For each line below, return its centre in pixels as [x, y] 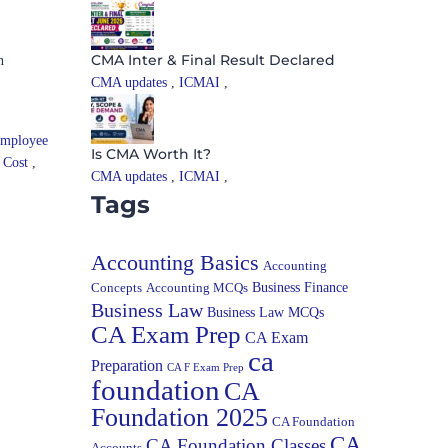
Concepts [116, 287]
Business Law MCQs [265, 312]
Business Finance [300, 287]
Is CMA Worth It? [151, 153]
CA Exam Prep [166, 334]
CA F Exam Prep [205, 367]
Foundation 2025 [179, 417]
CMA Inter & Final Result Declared [213, 59]
